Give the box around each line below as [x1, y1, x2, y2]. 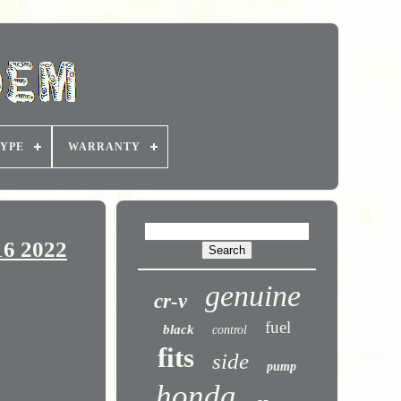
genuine [204, 279, 301, 312]
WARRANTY [68, 141, 141, 153]
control [212, 323, 248, 337]
